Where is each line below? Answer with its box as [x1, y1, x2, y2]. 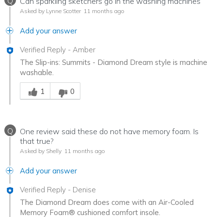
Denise [73, 185, 96, 195]
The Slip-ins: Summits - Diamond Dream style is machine [20, 58, 207, 67]
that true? [20, 136, 54, 146]
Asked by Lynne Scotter [20, 7, 81, 15]
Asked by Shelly [20, 147, 62, 155]
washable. [20, 68, 54, 77]
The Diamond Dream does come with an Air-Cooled [20, 198, 194, 207]
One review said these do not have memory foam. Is [20, 126, 199, 137]
